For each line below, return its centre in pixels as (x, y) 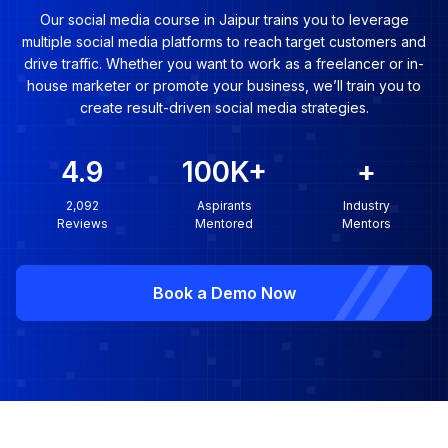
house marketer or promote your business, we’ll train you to (224, 85)
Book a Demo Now (224, 293)
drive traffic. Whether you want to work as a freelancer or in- (224, 63)
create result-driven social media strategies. (224, 107)
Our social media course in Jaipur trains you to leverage (224, 19)
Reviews (82, 223)
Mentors (366, 223)
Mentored (224, 223)
